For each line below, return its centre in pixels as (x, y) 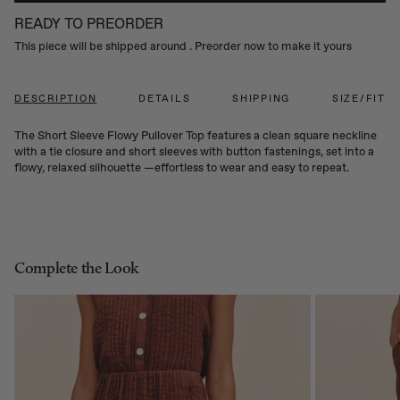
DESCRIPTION (56, 99)
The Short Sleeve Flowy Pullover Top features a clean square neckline (196, 136)
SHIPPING (262, 99)
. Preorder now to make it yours (271, 46)
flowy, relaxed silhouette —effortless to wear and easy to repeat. (182, 168)
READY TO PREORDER (89, 24)
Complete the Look (77, 268)
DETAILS (165, 99)
